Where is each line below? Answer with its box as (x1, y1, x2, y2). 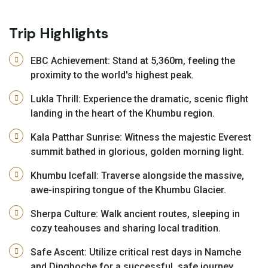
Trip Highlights (9, 23, 108, 42)
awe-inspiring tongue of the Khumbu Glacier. (31, 184, 226, 196)
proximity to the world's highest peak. (31, 69, 194, 81)
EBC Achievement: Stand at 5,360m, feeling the (31, 54, 235, 66)
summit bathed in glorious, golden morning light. (31, 145, 244, 157)
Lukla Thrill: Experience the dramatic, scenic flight (31, 93, 248, 105)
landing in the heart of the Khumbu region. (31, 107, 215, 119)
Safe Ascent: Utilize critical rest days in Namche (31, 246, 241, 258)
